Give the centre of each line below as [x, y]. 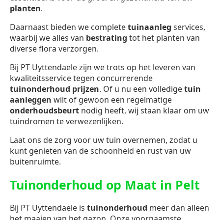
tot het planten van [164, 38]
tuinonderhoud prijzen [55, 89]
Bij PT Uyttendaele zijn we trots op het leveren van [103, 68]
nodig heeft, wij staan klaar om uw [144, 111]
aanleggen [31, 100]
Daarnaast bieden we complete [69, 27]
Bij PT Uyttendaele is [48, 207]
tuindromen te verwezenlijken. [67, 122]
